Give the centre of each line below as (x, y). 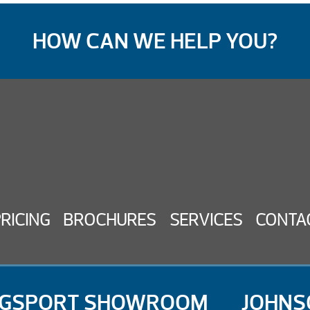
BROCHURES (109, 220)
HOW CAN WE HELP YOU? (155, 41)
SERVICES (206, 220)
